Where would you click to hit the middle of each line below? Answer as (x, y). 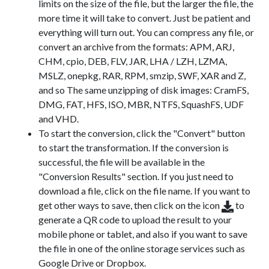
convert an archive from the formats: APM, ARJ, (136, 47)
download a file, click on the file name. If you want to (144, 191)
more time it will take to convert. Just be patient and (144, 18)
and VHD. (59, 119)
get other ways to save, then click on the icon (130, 205)
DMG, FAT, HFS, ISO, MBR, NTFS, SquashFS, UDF (141, 104)
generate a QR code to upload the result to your (135, 219)
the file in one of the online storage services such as (142, 248)
